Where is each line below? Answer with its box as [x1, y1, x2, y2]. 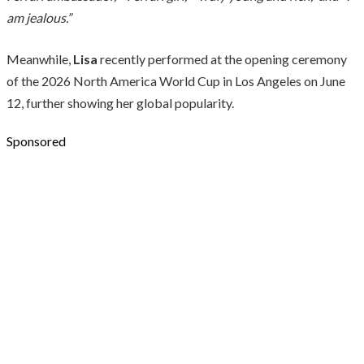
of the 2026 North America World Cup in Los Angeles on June [6, 72, 345, 89]
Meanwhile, [6, 50, 73, 67]
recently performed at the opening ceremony [97, 50, 347, 67]
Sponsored [6, 132, 66, 149]
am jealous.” [6, 9, 71, 25]
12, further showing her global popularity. [6, 94, 234, 110]
